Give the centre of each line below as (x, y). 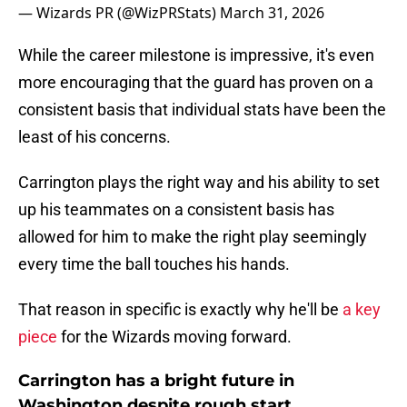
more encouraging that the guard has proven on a (196, 83)
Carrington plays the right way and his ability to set (199, 183)
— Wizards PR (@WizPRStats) (119, 13)
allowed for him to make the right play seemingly (193, 237)
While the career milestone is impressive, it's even (196, 55)
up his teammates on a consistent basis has (176, 210)
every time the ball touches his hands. (154, 264)
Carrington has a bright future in (156, 381)
